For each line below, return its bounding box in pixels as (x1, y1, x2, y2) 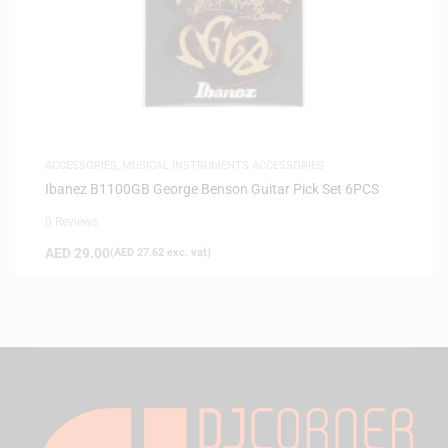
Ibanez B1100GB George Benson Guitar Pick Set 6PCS (45, 180, 379, 197)
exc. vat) (164, 245, 211, 259)
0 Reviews (45, 214, 98, 229)
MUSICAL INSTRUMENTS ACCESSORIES (122, 158, 324, 172)
